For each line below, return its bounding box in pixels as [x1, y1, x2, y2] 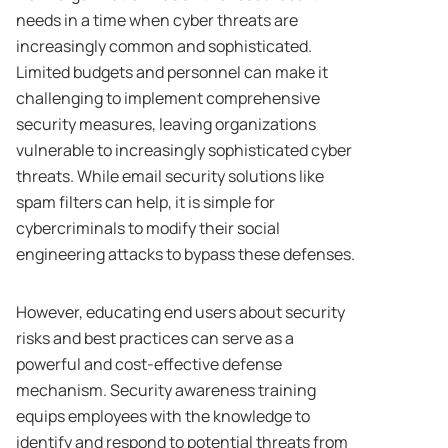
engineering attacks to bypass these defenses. [16, 243, 355, 266]
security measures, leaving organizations [16, 113, 316, 136]
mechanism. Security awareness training [16, 379, 316, 402]
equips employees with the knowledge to [16, 405, 310, 428]
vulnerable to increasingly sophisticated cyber [16, 139, 352, 162]
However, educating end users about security [16, 301, 345, 324]
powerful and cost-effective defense [16, 353, 282, 376]
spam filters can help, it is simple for [16, 191, 275, 214]
